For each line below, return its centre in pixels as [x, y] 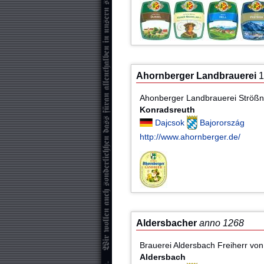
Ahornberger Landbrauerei [196, 76]
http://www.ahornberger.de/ [190, 136]
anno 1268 [222, 223]
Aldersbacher [166, 223]
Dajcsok [171, 122]
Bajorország [222, 122]
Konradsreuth [168, 109]
